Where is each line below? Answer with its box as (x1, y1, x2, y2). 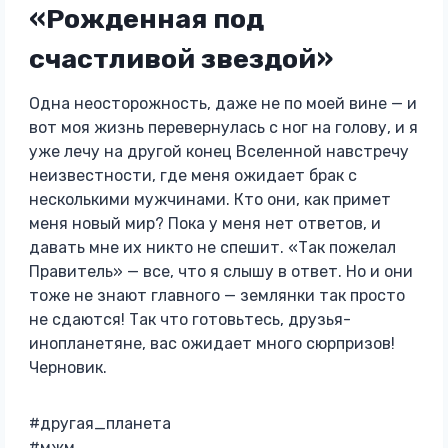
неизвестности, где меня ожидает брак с (28, 166, 357, 185)
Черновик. (28, 358, 107, 377)
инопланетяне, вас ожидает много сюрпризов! (28, 334, 395, 353)
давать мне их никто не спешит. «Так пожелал (28, 238, 396, 257)
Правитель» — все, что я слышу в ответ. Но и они (28, 262, 413, 281)
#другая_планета (28, 414, 171, 433)
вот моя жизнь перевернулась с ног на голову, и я (28, 118, 418, 137)
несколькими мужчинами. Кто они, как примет (28, 190, 391, 209)
